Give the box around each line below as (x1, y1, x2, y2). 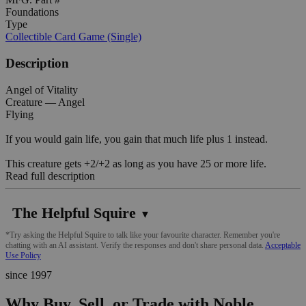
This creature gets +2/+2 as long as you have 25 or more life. (5, 157, 266, 169)
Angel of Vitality (5, 83, 78, 96)
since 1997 (5, 268, 52, 281)
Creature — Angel (5, 96, 85, 108)
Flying (5, 108, 33, 120)
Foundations (5, 6, 59, 18)
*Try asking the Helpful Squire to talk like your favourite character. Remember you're (5, 229, 280, 240)
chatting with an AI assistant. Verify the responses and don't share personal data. (5, 240, 265, 250)
